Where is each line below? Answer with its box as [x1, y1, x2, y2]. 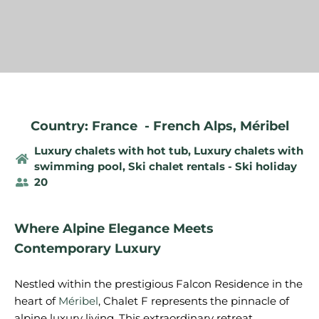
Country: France [30, 118, 137, 134]
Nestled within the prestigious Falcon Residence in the [14, 277, 303, 291]
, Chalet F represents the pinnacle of [98, 294, 289, 308]
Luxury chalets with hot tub [33, 144, 188, 157]
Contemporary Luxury [14, 241, 161, 256]
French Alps [152, 118, 233, 134]
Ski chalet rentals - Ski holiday [127, 159, 297, 173]
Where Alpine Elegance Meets [14, 221, 214, 236]
